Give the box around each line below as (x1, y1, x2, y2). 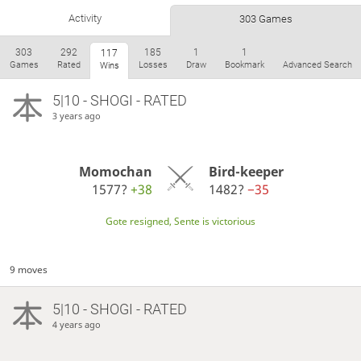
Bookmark (224, 59, 264, 70)
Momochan (79, 162, 153, 180)
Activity (68, 11, 102, 24)
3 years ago (52, 110, 101, 122)
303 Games (239, 12, 293, 25)
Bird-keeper (208, 162, 284, 180)
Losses (138, 59, 168, 70)
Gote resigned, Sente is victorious (106, 214, 255, 228)
